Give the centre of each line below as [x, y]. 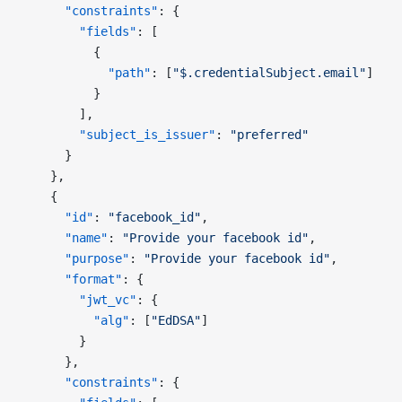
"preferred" [269, 135]
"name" [65, 238]
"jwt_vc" [79, 300]
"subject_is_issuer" [118, 135]
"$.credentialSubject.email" [269, 73]
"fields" [79, 31]
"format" [72, 279]
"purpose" [75, 258]
